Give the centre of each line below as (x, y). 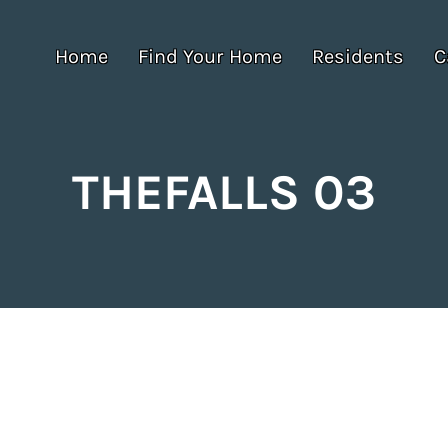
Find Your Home (210, 56)
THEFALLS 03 (224, 192)
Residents (358, 56)
